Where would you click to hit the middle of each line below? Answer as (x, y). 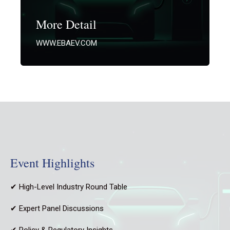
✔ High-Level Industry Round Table (69, 187)
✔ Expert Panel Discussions (57, 208)
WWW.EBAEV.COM (66, 43)
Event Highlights (52, 162)
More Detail (66, 24)
